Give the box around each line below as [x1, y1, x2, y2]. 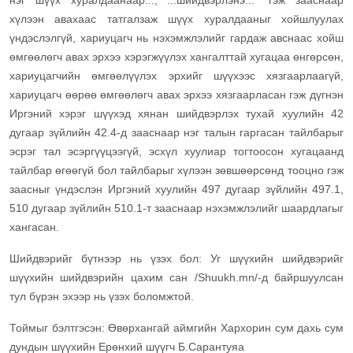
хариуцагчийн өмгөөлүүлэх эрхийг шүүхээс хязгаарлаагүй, [9, 69, 344, 83]
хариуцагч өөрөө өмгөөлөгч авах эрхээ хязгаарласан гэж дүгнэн [9, 88, 344, 102]
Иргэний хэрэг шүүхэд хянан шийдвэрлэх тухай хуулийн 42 [9, 107, 344, 121]
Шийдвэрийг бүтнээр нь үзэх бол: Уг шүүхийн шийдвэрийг [9, 252, 344, 266]
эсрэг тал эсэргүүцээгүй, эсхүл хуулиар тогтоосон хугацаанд [9, 145, 344, 158]
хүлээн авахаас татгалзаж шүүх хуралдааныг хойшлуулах [9, 13, 344, 26]
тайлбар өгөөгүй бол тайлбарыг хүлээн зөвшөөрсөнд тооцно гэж [9, 164, 344, 177]
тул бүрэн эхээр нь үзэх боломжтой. [9, 290, 194, 303]
